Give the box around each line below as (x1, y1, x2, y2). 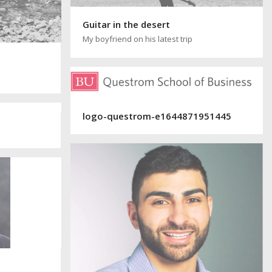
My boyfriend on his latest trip (82, 33, 192, 44)
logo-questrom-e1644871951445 (82, 109, 231, 122)
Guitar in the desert (82, 18, 170, 30)
